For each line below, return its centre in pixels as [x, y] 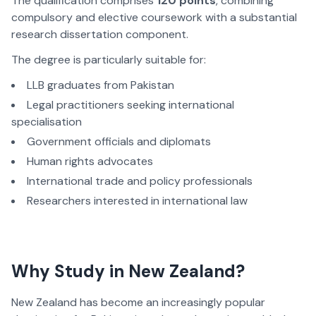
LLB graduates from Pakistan [101, 85]
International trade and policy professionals [140, 181]
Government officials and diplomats [119, 142]
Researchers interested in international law [137, 201]
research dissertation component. [100, 35]
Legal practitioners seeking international [130, 105]
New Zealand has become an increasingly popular [138, 303]
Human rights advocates [90, 162]
